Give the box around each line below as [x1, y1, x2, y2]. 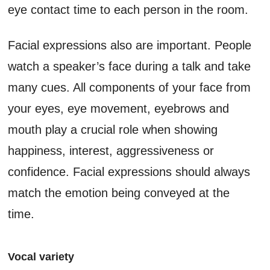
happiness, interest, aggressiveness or [8, 143, 215, 157]
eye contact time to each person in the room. [8, 2, 249, 16]
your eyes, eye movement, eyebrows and [8, 101, 230, 115]
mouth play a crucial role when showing [8, 122, 218, 136]
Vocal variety [8, 250, 75, 263]
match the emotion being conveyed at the [8, 186, 230, 199]
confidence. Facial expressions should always [8, 165, 251, 178]
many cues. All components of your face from [8, 80, 251, 94]
